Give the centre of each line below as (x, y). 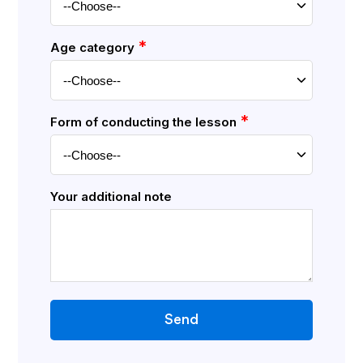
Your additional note (111, 196)
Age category (94, 47)
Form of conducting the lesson (145, 122)
